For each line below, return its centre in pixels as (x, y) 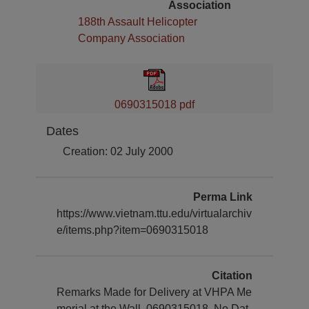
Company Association (132, 38)
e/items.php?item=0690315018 (133, 230)
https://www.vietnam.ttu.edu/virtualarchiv (154, 213)
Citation (232, 276)
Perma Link (222, 197)
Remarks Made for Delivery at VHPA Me (154, 292)
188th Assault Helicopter (138, 22)
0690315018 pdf (154, 104)
